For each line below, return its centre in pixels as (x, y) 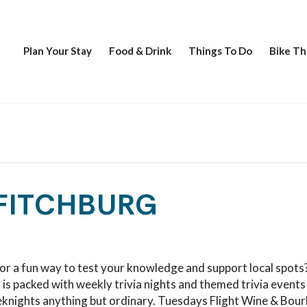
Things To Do (221, 51)
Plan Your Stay (58, 51)
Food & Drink (140, 51)
